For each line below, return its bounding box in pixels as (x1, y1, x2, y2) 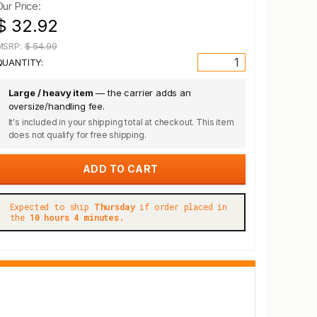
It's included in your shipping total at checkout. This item (8, 117, 234, 127)
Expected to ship (9, 201, 94, 212)
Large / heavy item (8, 87, 93, 98)
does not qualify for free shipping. (8, 129, 146, 140)
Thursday (93, 201, 135, 212)
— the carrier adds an (93, 87, 191, 98)
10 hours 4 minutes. (29, 212, 125, 223)
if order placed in (134, 201, 228, 212)
